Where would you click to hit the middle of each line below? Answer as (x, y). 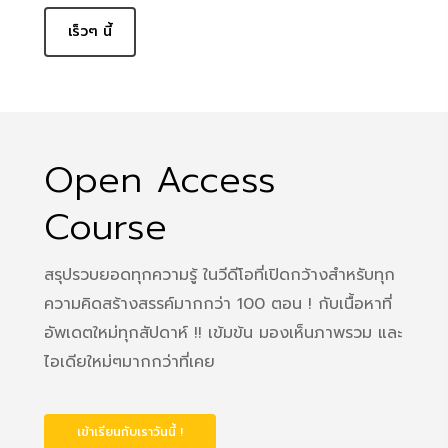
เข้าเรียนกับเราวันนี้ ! (129, 431)
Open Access (159, 179)
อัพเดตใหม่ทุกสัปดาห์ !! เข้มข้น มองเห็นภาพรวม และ (222, 332)
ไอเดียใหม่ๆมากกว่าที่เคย (129, 361)
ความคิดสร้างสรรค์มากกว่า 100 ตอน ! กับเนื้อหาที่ (217, 303)
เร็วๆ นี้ (89, 32)
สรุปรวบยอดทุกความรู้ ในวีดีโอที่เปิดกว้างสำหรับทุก (219, 274)
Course (105, 226)
